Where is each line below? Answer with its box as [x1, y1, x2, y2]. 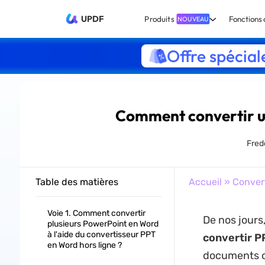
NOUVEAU [177, 14, 209, 23]
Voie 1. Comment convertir [47, 208, 146, 218]
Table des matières [35, 176, 118, 188]
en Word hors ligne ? [47, 240, 122, 250]
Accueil [188, 176, 222, 188]
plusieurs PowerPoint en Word [47, 219, 159, 229]
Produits [144, 14, 174, 24]
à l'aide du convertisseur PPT [47, 230, 156, 240]
